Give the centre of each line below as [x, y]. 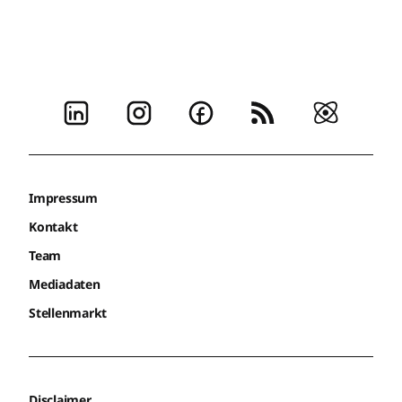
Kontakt [53, 227]
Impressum [63, 198]
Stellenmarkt [68, 313]
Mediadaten [65, 284]
